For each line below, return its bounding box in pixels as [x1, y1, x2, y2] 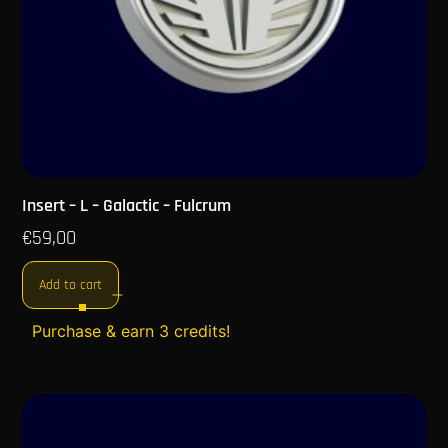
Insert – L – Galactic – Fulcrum [22, 193, 232, 217]
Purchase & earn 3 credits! [32, 320, 231, 341]
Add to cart [39, 275, 103, 294]
